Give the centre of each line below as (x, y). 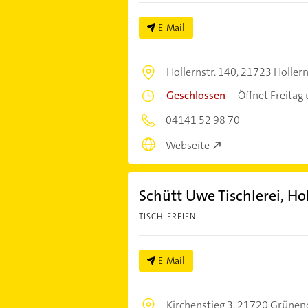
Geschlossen (196, 95)
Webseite (187, 145)
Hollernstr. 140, (203, 72)
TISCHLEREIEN (167, 216)
